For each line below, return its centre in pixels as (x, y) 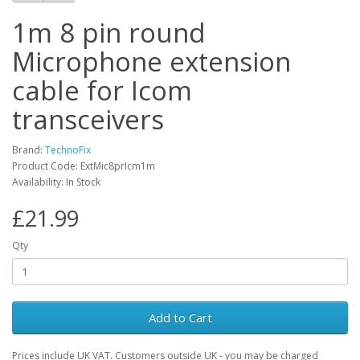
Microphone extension (151, 61)
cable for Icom (102, 90)
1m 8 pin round (109, 33)
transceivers (88, 119)
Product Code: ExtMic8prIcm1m (84, 166)
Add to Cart (180, 317)
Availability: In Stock (56, 182)
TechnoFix (68, 150)
